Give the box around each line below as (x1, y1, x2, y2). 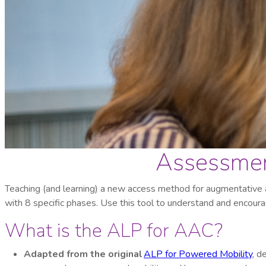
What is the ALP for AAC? (5, 218, 223, 244)
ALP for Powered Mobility (144, 248, 252, 261)
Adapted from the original (24, 248, 144, 261)
